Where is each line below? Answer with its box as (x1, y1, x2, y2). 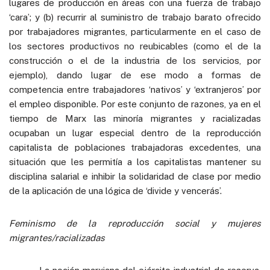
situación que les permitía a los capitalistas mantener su (9, 156, 261, 167)
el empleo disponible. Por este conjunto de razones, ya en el (9, 98, 261, 109)
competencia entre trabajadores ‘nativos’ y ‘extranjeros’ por (9, 84, 261, 95)
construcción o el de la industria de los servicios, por (9, 55, 261, 66)
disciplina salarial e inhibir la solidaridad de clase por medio (9, 171, 261, 181)
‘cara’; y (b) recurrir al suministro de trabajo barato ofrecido (9, 11, 261, 22)
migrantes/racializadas (9, 232, 105, 243)
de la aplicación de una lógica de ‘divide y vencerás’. (9, 185, 222, 196)
